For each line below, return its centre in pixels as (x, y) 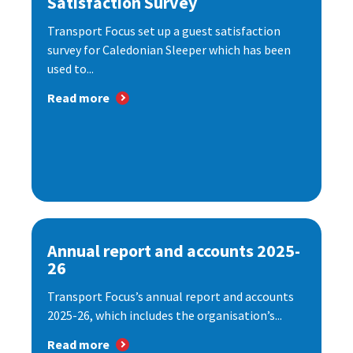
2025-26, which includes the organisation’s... (165, 316)
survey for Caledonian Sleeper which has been (169, 50)
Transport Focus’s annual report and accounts (171, 297)
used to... (71, 69)
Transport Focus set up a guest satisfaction (164, 31)
